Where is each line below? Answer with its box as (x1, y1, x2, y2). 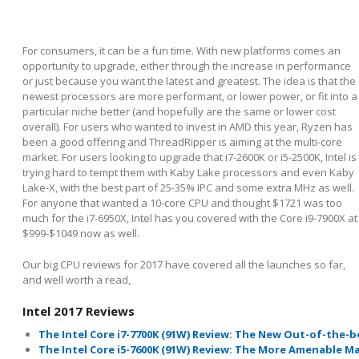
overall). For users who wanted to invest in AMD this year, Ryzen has (22, 119, 353, 135)
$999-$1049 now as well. (22, 226, 139, 241)
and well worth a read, (22, 272, 131, 288)
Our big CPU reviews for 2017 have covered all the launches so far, (22, 257, 345, 272)
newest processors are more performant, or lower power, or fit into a (22, 89, 357, 104)
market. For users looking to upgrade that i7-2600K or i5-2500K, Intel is (22, 150, 357, 165)
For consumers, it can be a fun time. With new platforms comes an (22, 43, 341, 58)
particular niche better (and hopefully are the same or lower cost (22, 104, 336, 119)
